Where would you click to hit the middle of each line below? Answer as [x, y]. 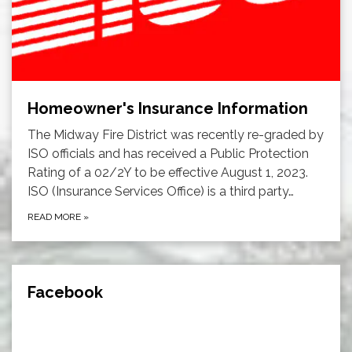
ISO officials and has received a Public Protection [168, 153]
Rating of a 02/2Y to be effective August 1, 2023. [168, 172]
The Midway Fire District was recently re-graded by [176, 134]
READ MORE [55, 216]
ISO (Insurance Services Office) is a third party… [161, 191]
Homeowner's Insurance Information [168, 108]
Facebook [65, 292]
